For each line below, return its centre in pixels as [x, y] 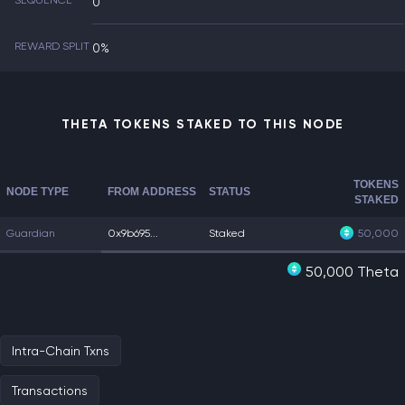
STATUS [230, 192]
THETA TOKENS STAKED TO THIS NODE [202, 124]
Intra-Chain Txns [61, 351]
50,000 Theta [352, 272]
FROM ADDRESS [152, 192]
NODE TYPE [38, 192]
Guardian [31, 233]
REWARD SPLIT [52, 46]
